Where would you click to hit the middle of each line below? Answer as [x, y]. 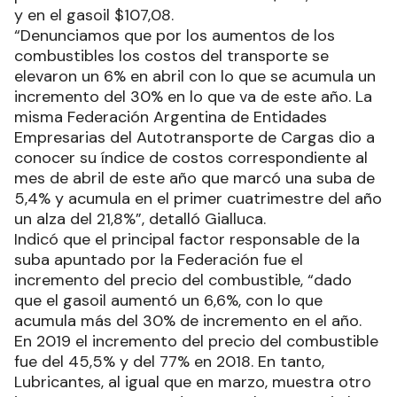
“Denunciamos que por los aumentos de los [175, 36]
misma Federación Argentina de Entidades [171, 117]
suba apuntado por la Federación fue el [159, 260]
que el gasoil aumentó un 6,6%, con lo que [168, 301]
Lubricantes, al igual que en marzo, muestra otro [193, 382]
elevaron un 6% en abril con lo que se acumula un [195, 77]
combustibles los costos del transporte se [171, 56]
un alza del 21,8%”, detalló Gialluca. [140, 219]
